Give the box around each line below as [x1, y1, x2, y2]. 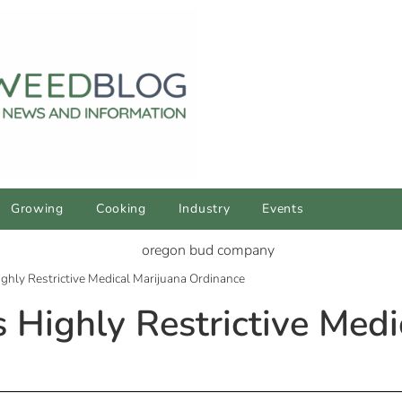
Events [262, 200, 304, 218]
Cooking [95, 200, 146, 218]
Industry [178, 200, 231, 218]
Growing [10, 200, 64, 218]
